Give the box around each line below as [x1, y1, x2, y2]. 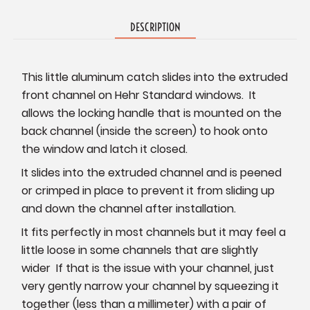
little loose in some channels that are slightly [21, 242, 259, 259]
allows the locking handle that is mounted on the [21, 105, 282, 122]
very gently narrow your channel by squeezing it [21, 278, 280, 295]
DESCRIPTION [129, 20, 181, 35]
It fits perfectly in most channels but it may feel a [21, 224, 286, 241]
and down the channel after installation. [21, 201, 237, 217]
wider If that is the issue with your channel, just [21, 260, 275, 277]
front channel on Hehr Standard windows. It [21, 87, 257, 104]
